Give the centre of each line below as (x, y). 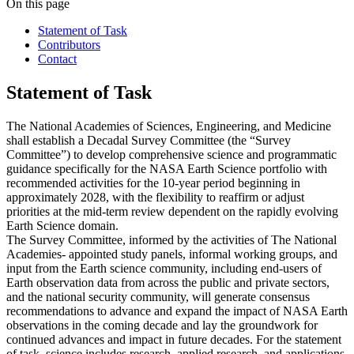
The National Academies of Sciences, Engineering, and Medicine (169, 126)
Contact (57, 59)
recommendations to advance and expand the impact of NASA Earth (177, 311)
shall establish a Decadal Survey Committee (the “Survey (149, 141)
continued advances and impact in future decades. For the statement (174, 340)
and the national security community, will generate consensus (158, 297)
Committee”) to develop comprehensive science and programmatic (171, 155)
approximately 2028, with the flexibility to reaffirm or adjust (155, 198)
